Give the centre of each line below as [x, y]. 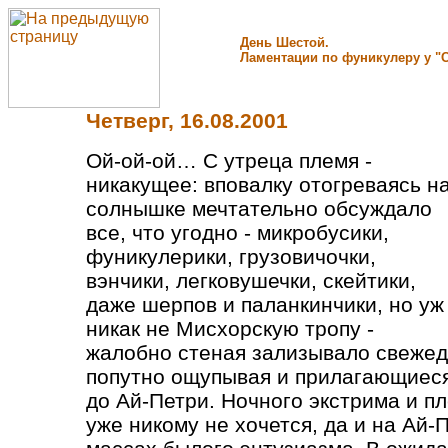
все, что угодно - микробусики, [237, 232]
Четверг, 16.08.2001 [187, 120]
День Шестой [282, 42]
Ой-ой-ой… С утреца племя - [229, 160]
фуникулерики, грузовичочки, [231, 256]
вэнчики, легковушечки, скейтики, [251, 280]
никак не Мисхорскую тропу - [230, 328]
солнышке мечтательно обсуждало [259, 208]
